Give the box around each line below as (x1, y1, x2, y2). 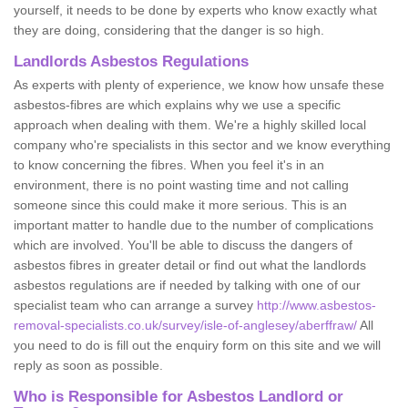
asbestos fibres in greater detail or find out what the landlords (14, 257, 366, 272)
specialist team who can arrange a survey (14, 297, 257, 312)
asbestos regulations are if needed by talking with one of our (14, 277, 361, 292)
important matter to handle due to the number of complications (14, 217, 373, 232)
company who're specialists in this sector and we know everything (14, 137, 391, 152)
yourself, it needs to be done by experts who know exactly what (14, 2, 377, 17)
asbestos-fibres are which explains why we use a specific (14, 97, 341, 112)
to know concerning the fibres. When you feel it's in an (14, 157, 324, 172)
